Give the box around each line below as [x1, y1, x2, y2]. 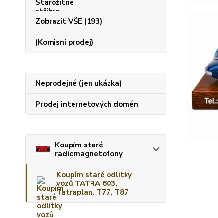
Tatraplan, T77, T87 [56, 187, 128, 197]
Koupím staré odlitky [56, 169, 132, 180]
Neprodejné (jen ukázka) [36, 78, 122, 88]
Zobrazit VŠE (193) [36, 16, 102, 26]
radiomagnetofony [55, 148, 123, 159]
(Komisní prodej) [36, 37, 93, 47]
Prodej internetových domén [36, 99, 138, 109]
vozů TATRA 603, [56, 178, 117, 188]
